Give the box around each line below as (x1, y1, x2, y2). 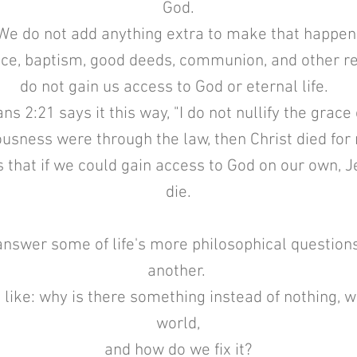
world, (156, 314, 200, 334)
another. (147, 261, 210, 281)
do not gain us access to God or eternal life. (20, 77, 336, 97)
